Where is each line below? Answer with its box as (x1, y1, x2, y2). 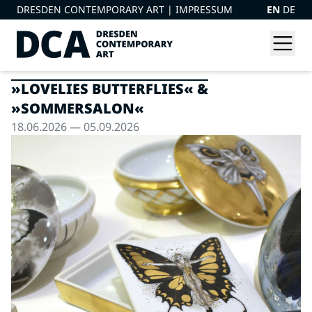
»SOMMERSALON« (11, 99, 144, 118)
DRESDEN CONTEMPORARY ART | (17, 3, 175, 16)
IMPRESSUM (175, 3, 233, 16)
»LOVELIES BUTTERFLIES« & (11, 79, 208, 98)
